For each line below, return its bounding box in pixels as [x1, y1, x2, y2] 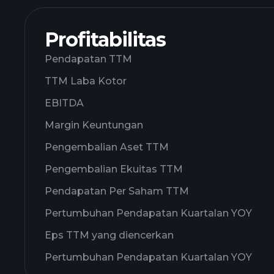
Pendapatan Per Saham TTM [45, 185, 189, 197]
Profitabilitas [45, 28, 166, 51]
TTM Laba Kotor [45, 75, 127, 87]
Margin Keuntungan [45, 119, 143, 131]
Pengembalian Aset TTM [45, 141, 169, 153]
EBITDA [45, 97, 84, 109]
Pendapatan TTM [45, 53, 132, 65]
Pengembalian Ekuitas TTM [45, 163, 183, 175]
